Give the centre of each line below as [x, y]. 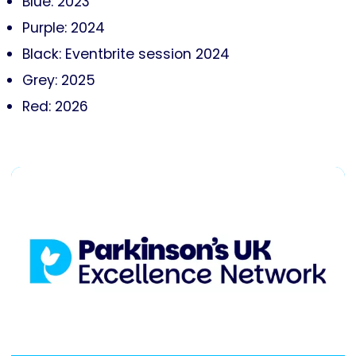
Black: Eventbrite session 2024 [126, 54]
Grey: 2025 [59, 81]
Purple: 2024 [64, 28]
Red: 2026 [55, 107]
